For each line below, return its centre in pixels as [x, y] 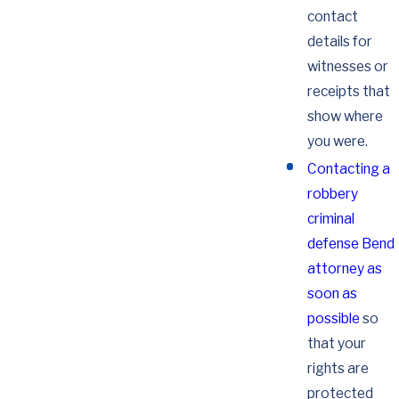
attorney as [345, 268]
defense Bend [351, 243]
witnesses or [348, 66]
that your [337, 343]
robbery [333, 193]
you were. [338, 141]
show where [345, 116]
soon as [332, 293]
